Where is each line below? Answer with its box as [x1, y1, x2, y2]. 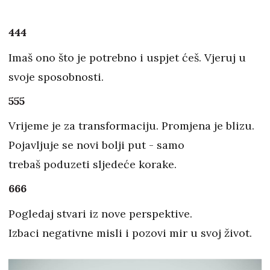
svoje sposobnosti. [8, 70, 104, 84]
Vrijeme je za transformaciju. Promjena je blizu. [8, 119, 254, 133]
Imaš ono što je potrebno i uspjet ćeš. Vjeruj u [8, 51, 246, 65]
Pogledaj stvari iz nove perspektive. [8, 207, 192, 221]
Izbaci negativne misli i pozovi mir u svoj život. [8, 226, 252, 240]
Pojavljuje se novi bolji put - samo [8, 138, 184, 152]
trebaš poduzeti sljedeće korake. [8, 157, 177, 172]
